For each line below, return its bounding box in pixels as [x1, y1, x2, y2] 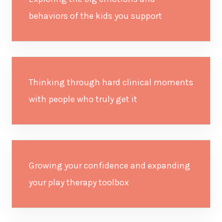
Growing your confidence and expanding [28, 160, 190, 171]
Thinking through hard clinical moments [28, 77, 193, 88]
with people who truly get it [28, 94, 137, 105]
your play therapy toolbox [28, 177, 129, 188]
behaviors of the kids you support [28, 10, 162, 22]
